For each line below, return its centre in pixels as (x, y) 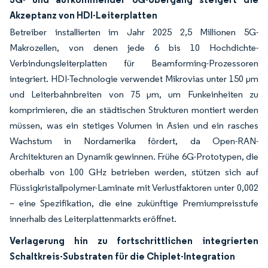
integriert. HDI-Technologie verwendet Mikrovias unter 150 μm (134, 79)
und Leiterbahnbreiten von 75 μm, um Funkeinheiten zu (134, 94)
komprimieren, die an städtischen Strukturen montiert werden (134, 110)
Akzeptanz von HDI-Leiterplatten (83, 15)
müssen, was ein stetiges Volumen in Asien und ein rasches (134, 125)
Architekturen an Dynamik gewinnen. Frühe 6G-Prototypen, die (134, 156)
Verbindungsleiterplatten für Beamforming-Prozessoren (134, 63)
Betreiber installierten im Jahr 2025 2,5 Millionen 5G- (134, 32)
